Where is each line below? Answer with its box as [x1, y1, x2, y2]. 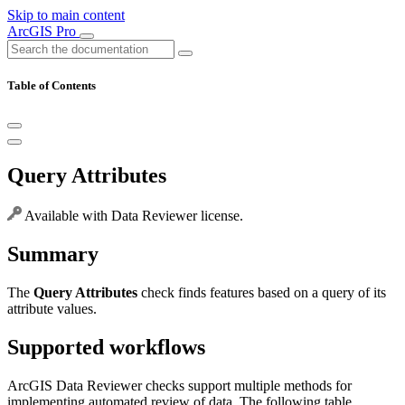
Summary [7, 242, 99, 267]
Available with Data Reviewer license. [22, 208, 243, 224]
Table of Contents [7, 79, 96, 93]
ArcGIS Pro [7, 24, 80, 39]
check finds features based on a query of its [137, 284, 386, 300]
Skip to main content [7, 7, 125, 23]
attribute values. [7, 300, 97, 316]
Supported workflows [7, 334, 205, 359]
